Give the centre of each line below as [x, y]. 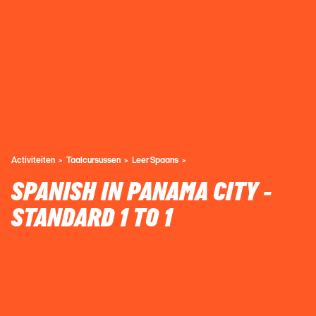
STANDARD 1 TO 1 [92, 218]
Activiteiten [33, 159]
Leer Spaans [155, 159]
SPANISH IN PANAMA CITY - [141, 192]
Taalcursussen [93, 159]
